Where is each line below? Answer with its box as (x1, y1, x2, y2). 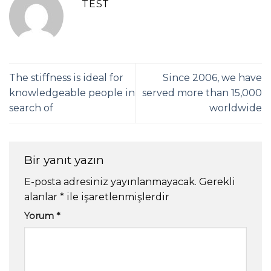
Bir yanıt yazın (24, 152, 107, 167)
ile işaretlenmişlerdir (64, 191, 169, 203)
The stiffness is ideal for (9, 72, 123, 84)
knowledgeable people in (9, 87, 135, 99)
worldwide (209, 102, 262, 114)
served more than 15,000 (142, 87, 262, 99)
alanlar (24, 191, 60, 203)
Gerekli (199, 176, 235, 188)
